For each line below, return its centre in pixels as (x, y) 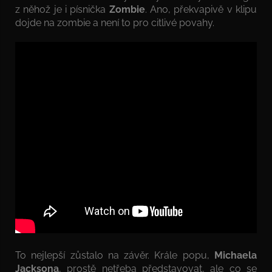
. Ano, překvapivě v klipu (201, 9)
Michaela (236, 255)
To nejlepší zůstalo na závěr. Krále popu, (115, 255)
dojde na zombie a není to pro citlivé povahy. (115, 22)
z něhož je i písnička (62, 9)
